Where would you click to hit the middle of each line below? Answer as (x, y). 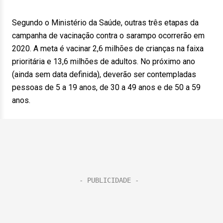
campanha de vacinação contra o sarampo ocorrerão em (108, 36)
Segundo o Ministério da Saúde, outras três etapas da (105, 23)
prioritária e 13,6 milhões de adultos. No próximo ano (104, 61)
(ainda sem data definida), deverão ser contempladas (104, 74)
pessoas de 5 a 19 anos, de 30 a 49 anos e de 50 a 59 (106, 87)
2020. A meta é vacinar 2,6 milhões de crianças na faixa (108, 49)
